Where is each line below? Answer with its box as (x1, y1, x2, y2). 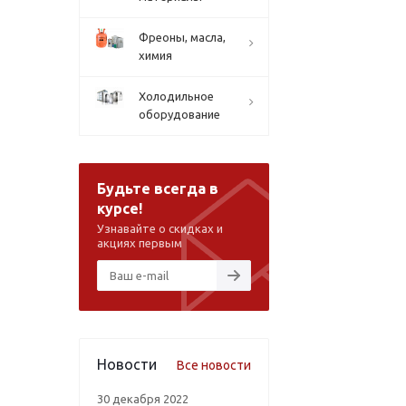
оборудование (139, 108, 220, 121)
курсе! (97, 200, 142, 217)
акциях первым (97, 237, 182, 249)
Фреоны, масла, (139, 31, 226, 43)
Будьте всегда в (97, 180, 218, 197)
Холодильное (139, 90, 214, 102)
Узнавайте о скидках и (97, 222, 223, 235)
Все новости (177, 358, 251, 372)
